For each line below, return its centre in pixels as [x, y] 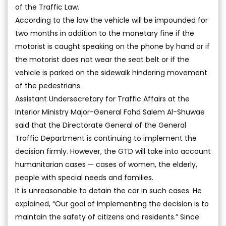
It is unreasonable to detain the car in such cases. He [108, 190]
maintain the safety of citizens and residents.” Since [107, 217]
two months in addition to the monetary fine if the [105, 33]
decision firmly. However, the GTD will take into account [113, 151]
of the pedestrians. [48, 86]
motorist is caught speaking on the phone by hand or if [112, 46]
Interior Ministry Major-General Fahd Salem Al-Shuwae [110, 112]
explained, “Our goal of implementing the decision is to [112, 204]
